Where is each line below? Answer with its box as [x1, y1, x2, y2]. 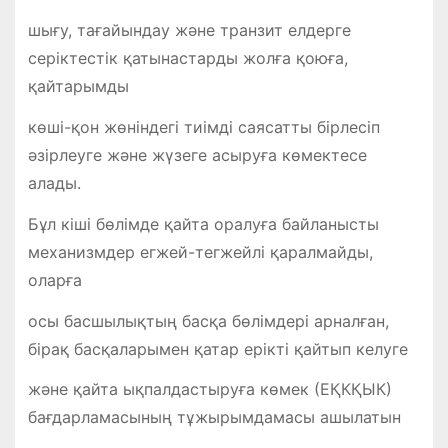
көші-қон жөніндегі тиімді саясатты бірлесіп [27, 116, 380, 137]
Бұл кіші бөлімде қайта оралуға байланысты [27, 213, 379, 234]
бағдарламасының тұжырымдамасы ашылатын [27, 407, 401, 428]
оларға [27, 269, 82, 290]
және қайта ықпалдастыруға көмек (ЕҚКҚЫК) [27, 379, 392, 400]
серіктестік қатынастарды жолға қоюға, [27, 48, 348, 69]
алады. [27, 172, 81, 193]
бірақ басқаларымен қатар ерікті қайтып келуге [27, 338, 408, 359]
